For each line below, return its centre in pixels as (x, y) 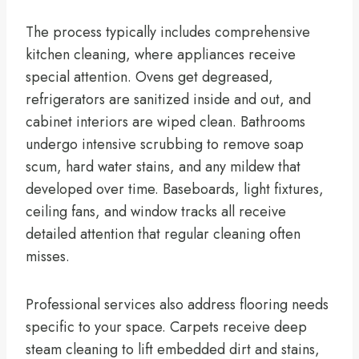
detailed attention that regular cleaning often (163, 234)
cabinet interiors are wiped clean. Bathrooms (165, 121)
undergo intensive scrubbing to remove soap (165, 144)
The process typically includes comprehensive (168, 32)
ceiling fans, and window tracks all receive (156, 211)
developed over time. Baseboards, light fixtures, (175, 189)
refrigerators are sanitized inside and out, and (168, 99)
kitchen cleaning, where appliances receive (161, 54)
